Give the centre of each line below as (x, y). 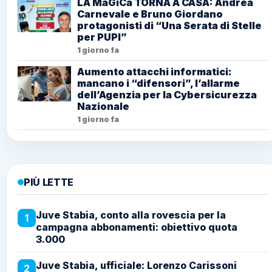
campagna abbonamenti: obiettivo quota (137, 227)
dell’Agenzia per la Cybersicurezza (167, 95)
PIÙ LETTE (49, 182)
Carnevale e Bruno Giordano (150, 14)
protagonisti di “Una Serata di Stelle (169, 26)
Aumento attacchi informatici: (155, 72)
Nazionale (103, 107)
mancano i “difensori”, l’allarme (158, 83)
